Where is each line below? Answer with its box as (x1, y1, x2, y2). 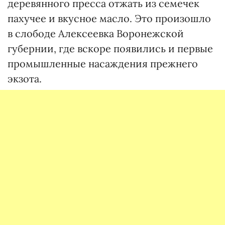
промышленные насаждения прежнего (8, 57, 198, 70)
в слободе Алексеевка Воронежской (8, 27, 184, 40)
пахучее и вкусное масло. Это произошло (8, 12, 211, 25)
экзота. (8, 72, 42, 85)
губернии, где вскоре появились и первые (8, 42, 213, 55)
